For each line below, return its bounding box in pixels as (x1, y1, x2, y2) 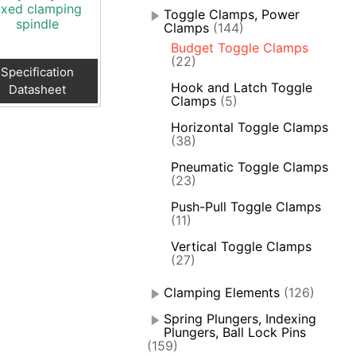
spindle (16, 16, 60, 33)
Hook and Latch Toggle (171, 79, 313, 96)
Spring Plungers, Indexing (164, 311, 317, 327)
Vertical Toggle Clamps (171, 238, 312, 255)
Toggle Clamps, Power (164, 6, 300, 23)
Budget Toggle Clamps (171, 40, 309, 56)
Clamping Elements (164, 284, 281, 301)
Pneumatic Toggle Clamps (171, 159, 329, 176)
